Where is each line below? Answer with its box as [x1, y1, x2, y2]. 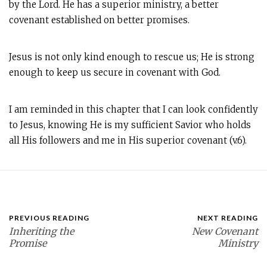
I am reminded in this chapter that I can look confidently [9, 104, 258, 115]
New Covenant [192, 225, 258, 237]
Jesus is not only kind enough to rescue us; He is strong [9, 51, 254, 63]
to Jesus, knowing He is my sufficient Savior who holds [9, 119, 251, 131]
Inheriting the [9, 225, 74, 237]
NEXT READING [197, 213, 258, 222]
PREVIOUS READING [9, 213, 89, 222]
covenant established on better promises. [9, 14, 190, 26]
